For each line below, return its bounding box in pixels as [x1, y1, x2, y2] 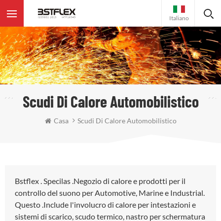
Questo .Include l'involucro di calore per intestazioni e [15, 200, 196, 210]
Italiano [169, 14, 189, 22]
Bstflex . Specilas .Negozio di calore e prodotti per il [15, 176, 185, 186]
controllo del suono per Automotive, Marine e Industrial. [15, 188, 205, 198]
